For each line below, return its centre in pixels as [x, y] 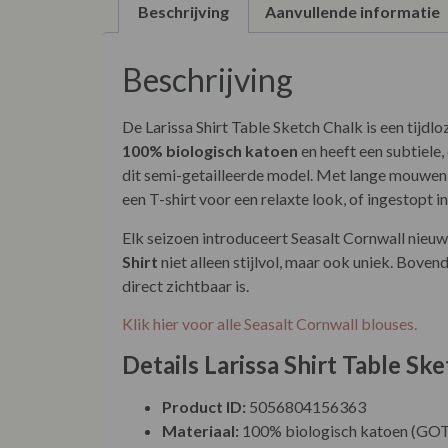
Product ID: [204, 406]
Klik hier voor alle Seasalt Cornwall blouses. [269, 324]
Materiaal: [200, 430]
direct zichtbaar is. [185, 285]
